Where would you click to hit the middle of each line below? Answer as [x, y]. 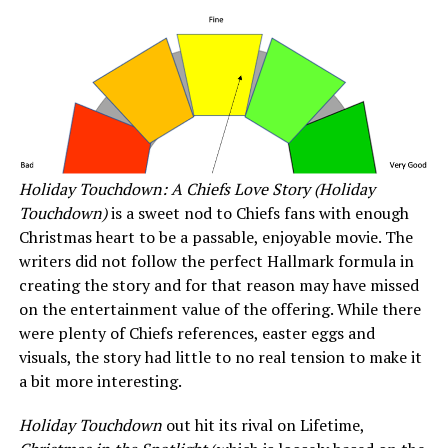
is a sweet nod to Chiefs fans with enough [259, 212]
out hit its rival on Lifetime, [264, 424]
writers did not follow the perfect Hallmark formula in [216, 260]
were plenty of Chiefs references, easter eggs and [196, 332]
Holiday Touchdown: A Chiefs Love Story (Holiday [196, 188]
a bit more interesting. [101, 380]
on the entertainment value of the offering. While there [219, 308]
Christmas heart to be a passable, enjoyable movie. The [215, 236]
